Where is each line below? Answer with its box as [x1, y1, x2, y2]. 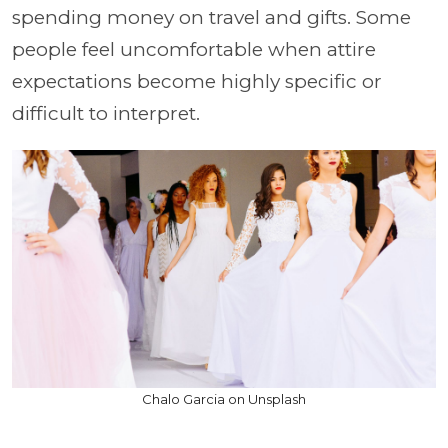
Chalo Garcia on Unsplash [142, 391, 306, 407]
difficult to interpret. [12, 101, 205, 125]
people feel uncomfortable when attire [12, 37, 376, 61]
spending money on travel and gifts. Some [12, 5, 411, 29]
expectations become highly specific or [12, 69, 382, 93]
